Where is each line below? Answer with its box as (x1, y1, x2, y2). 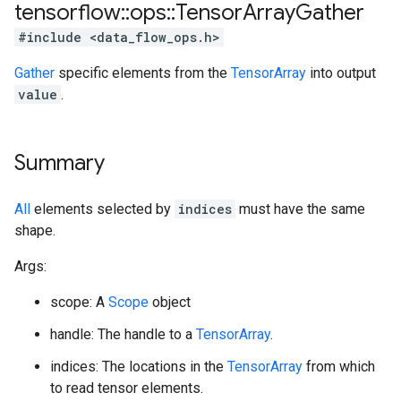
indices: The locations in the (50, 358, 227, 375)
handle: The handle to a (50, 326, 196, 343)
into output (306, 64, 376, 81)
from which (303, 358, 375, 375)
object (149, 294, 191, 311)
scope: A (50, 294, 108, 311)
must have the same (235, 200, 365, 218)
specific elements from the (55, 64, 231, 81)
